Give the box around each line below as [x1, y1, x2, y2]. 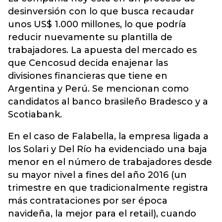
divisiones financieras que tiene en [8, 70, 167, 81]
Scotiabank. [8, 109, 62, 120]
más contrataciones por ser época [8, 195, 167, 206]
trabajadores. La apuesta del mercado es [8, 45, 197, 55]
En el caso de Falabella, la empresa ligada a [8, 131, 209, 142]
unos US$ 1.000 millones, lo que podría [8, 19, 186, 30]
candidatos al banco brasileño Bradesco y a [8, 96, 208, 107]
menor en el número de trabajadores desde [8, 157, 212, 167]
